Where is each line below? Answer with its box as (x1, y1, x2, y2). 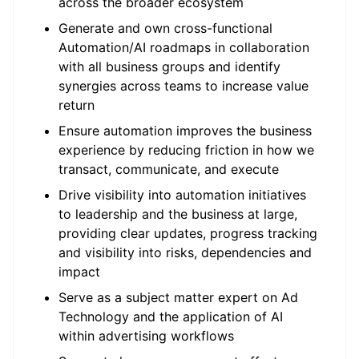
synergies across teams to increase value (58, 78, 309, 94)
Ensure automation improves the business (58, 123, 312, 139)
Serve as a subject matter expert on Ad (58, 289, 298, 305)
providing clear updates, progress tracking (58, 225, 317, 241)
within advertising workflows (58, 328, 234, 344)
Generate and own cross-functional (58, 20, 272, 36)
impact (58, 264, 100, 280)
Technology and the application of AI (58, 309, 283, 325)
